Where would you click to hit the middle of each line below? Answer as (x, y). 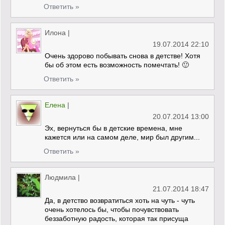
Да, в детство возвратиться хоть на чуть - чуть (120, 200)
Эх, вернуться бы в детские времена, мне (114, 128)
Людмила (60, 177)
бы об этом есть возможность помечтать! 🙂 (117, 65)
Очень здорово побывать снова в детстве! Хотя (123, 55)
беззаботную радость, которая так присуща (117, 218)
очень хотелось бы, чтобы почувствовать (112, 209)
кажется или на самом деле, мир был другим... (122, 137)
